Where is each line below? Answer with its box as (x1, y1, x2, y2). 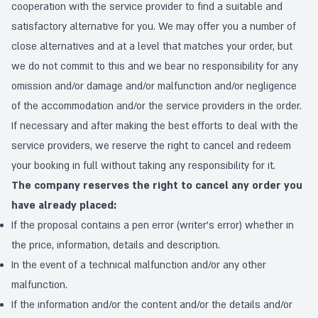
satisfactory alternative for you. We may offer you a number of (11, 20, 296, 33)
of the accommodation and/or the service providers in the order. (11, 99, 302, 113)
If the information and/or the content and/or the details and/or (11, 298, 292, 312)
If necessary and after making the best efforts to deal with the (11, 119, 298, 133)
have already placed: (11, 199, 116, 212)
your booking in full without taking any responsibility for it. (11, 159, 275, 172)
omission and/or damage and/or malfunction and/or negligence (11, 79, 297, 93)
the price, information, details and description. (11, 238, 220, 252)
